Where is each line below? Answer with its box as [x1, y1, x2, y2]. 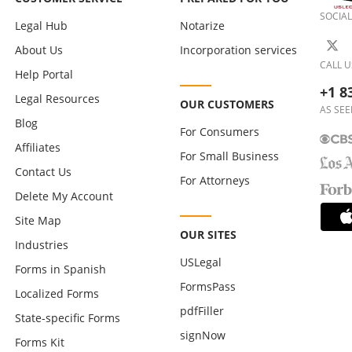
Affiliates [15, 140, 60, 155]
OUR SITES [180, 227, 236, 242]
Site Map [15, 213, 61, 228]
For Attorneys [180, 173, 250, 188]
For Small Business [180, 148, 279, 163]
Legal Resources [15, 91, 100, 106]
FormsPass [180, 279, 236, 294]
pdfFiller [180, 303, 224, 318]
